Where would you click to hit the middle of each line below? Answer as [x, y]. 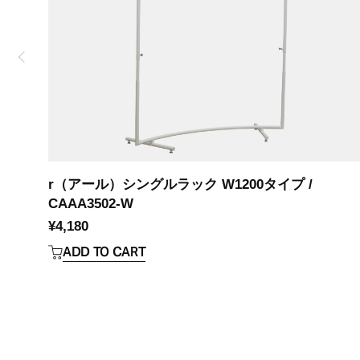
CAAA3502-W [91, 204]
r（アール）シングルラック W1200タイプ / [180, 185]
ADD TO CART [104, 252]
